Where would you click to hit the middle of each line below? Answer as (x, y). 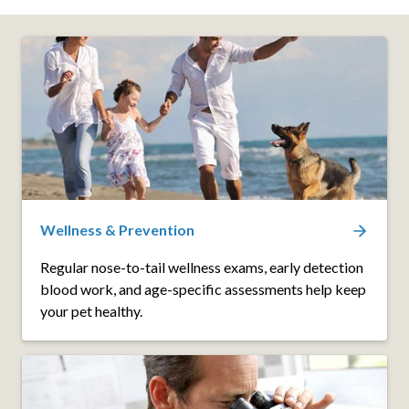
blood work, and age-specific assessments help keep (203, 289)
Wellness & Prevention (117, 230)
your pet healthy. (91, 311)
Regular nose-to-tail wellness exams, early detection (202, 267)
